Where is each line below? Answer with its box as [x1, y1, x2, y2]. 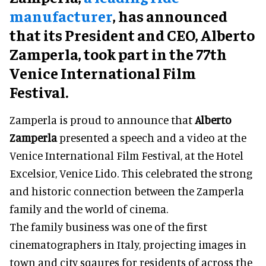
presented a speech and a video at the [57, 130, 246, 144]
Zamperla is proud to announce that [9, 112, 195, 126]
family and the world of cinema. [9, 201, 168, 216]
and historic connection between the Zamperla [9, 183, 244, 198]
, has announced [113, 5, 227, 26]
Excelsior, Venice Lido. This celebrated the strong [9, 166, 252, 180]
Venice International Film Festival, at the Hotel [9, 148, 243, 162]
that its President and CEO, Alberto [9, 24, 255, 45]
